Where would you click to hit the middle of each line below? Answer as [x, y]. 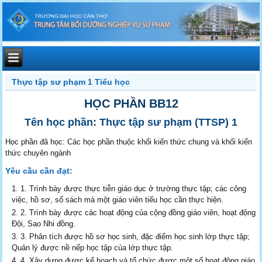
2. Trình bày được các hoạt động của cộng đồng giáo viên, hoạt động [138, 212]
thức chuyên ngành [38, 153]
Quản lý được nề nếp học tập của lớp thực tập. [93, 247]
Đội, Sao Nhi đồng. [44, 223]
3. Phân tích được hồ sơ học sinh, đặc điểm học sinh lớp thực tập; [135, 236]
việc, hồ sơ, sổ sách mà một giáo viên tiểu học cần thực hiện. [118, 199]
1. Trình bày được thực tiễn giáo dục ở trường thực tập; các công [134, 188]
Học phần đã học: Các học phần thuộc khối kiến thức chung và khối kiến [129, 142]
